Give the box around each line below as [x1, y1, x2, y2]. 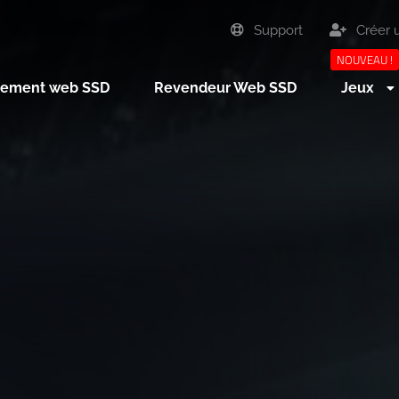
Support [250, 22, 304, 38]
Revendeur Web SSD [154, 79, 297, 96]
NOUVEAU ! [337, 51, 394, 69]
